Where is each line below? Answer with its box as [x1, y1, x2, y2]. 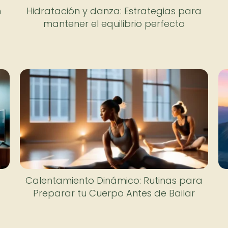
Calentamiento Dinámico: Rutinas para [25, 174, 203, 187]
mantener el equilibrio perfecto [43, 17, 185, 30]
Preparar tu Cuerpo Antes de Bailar [33, 186, 195, 199]
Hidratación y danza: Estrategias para [26, 4, 202, 17]
